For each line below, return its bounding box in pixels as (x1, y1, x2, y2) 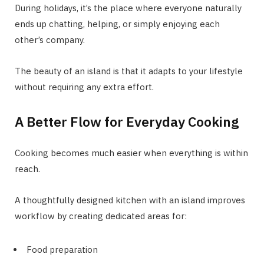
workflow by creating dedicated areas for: (15, 210, 187, 222)
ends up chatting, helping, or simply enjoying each (15, 18, 220, 30)
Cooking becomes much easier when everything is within (15, 147, 248, 159)
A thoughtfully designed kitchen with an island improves (15, 194, 245, 206)
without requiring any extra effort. (15, 81, 154, 93)
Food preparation (27, 243, 98, 255)
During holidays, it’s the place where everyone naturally (15, 2, 242, 14)
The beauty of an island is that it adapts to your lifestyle (15, 65, 243, 77)
